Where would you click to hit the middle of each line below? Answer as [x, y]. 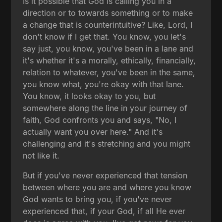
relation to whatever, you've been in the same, [109, 72]
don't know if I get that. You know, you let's [105, 36]
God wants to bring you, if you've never [98, 199]
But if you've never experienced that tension [105, 175]
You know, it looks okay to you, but [89, 96]
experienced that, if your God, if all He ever [104, 211]
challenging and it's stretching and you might [107, 143]
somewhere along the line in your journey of [105, 108]
